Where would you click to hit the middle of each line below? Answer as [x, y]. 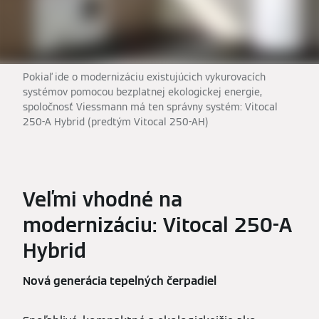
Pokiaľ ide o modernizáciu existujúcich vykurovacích [144, 77]
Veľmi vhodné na [103, 199]
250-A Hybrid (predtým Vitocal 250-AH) [116, 121]
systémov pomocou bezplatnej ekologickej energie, [142, 91]
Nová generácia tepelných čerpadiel [120, 281]
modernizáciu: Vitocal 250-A [157, 225]
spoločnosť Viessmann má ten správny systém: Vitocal [150, 106]
